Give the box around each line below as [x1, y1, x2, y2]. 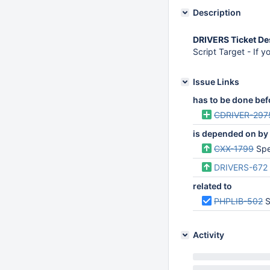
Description [193, 7, 241, 17]
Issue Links [193, 77, 239, 87]
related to [193, 181, 232, 191]
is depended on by [193, 128, 268, 139]
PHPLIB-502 [214, 196, 263, 206]
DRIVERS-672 [214, 162, 268, 172]
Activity [193, 230, 224, 240]
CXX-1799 [214, 143, 254, 154]
